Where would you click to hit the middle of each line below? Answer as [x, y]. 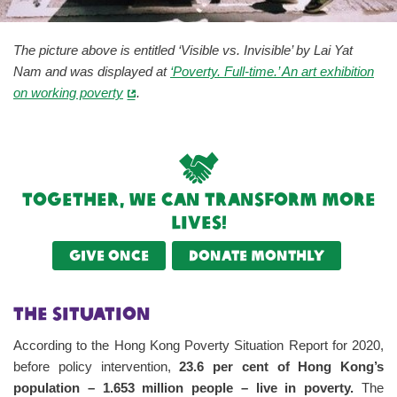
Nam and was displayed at [92, 72]
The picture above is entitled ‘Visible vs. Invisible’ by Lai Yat [183, 51]
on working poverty [68, 93]
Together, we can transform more [198, 198]
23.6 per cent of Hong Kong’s [277, 367]
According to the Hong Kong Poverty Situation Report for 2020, [198, 346]
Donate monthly [257, 256]
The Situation [82, 314]
